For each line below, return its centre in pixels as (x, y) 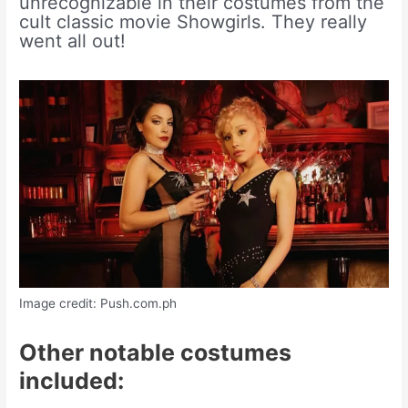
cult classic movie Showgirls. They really (194, 22)
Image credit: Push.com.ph (98, 304)
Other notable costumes (156, 352)
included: (72, 380)
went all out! (73, 41)
